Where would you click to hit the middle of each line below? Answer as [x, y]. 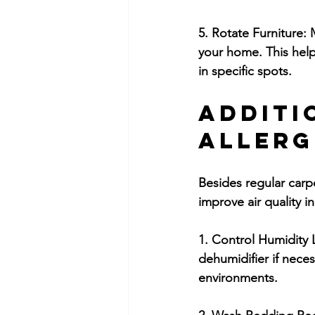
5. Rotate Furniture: [252, 33]
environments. [238, 278]
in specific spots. [245, 71]
